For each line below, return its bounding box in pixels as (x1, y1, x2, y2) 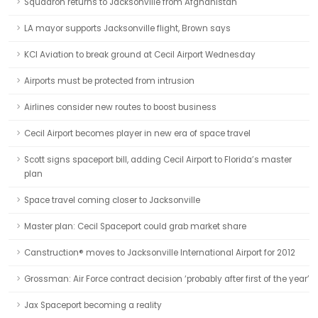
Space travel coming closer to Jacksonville (24, 194, 200, 206)
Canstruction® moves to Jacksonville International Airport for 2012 (24, 247, 295, 258)
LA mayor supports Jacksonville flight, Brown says (24, 23, 231, 34)
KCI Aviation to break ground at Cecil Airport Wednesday (24, 49, 256, 60)
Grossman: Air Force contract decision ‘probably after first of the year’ (24, 273, 309, 285)
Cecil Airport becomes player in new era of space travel (24, 128, 251, 139)
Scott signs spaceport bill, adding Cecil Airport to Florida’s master (24, 154, 292, 165)
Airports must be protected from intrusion (24, 75, 194, 87)
